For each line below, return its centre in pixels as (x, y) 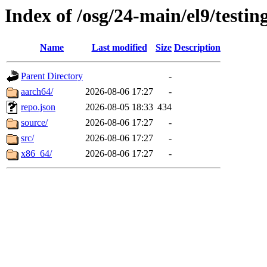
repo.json (38, 107)
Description (197, 48)
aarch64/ (37, 92)
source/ (34, 123)
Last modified (119, 48)
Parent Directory (52, 76)
